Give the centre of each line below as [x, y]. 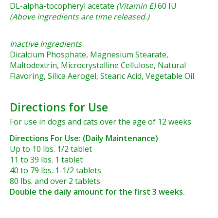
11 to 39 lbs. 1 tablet [46, 160]
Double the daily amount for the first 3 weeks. [97, 192]
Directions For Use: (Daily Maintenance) [84, 138]
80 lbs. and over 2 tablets [55, 181]
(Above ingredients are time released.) [80, 17]
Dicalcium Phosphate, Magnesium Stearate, [89, 55]
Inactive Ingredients [46, 44]
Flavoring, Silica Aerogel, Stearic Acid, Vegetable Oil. [103, 76]
